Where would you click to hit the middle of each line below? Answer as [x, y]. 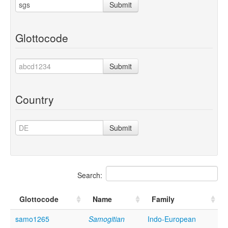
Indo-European [172, 219]
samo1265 [32, 219]
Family [163, 199]
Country [35, 99]
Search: [90, 175]
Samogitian [107, 219]
